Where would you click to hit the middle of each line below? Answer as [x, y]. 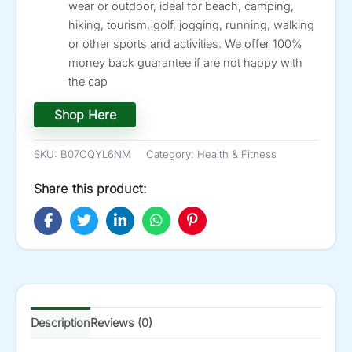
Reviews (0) [121, 323]
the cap [88, 81]
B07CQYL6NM [96, 154]
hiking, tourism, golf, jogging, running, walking [191, 25]
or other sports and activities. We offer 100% [185, 44]
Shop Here [85, 115]
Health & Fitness [237, 154]
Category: [172, 154]
